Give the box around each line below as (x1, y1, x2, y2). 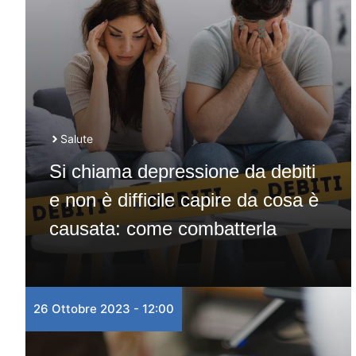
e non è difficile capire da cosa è (49, 189, 319, 211)
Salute (60, 132, 93, 145)
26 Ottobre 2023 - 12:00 (33, 301, 174, 316)
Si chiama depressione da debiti (49, 161, 315, 182)
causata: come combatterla (49, 218, 277, 239)
